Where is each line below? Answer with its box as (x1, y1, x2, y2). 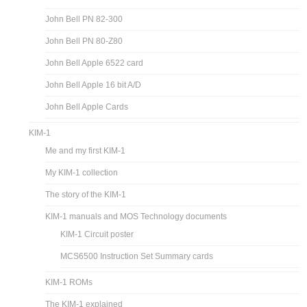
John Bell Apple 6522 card (45, 58, 144, 68)
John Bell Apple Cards (45, 101, 129, 112)
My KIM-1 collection (45, 167, 119, 177)
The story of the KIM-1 (45, 189, 127, 199)
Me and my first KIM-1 (45, 145, 126, 156)
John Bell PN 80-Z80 (45, 36, 123, 46)
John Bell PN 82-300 (45, 14, 123, 24)
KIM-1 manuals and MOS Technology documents (45, 211, 228, 221)
